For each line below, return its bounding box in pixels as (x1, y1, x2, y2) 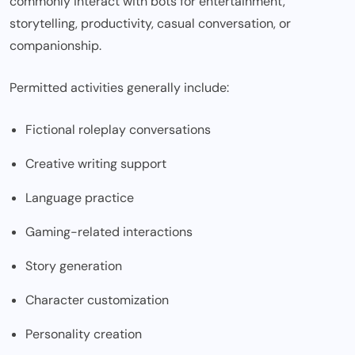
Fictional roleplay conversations (25, 121, 211, 139)
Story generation (25, 258, 122, 275)
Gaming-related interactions (25, 223, 193, 241)
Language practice (25, 189, 134, 207)
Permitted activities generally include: (10, 79, 229, 97)
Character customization (25, 292, 169, 309)
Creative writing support (25, 155, 166, 173)
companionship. (10, 37, 101, 55)
